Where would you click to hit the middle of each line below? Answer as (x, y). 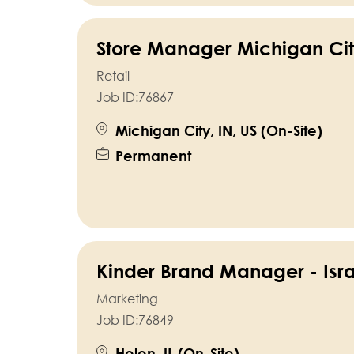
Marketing (127, 299)
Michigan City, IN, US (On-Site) (218, 131)
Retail (113, 76)
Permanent (153, 156)
